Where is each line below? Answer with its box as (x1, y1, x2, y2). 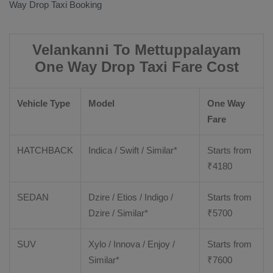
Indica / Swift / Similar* (88, 145, 177, 155)
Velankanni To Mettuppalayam (32, 41, 241, 58)
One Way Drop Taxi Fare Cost (34, 58, 239, 75)
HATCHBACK (17, 145, 73, 155)
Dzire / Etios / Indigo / (88, 192, 173, 202)
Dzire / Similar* (88, 208, 148, 218)
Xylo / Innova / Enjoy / (88, 239, 175, 249)
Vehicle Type (17, 98, 70, 108)
